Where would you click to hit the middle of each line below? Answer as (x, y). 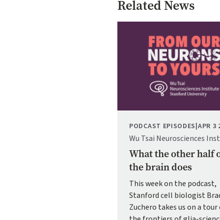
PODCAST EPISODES (163, 126)
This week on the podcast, (173, 184)
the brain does (161, 167)
